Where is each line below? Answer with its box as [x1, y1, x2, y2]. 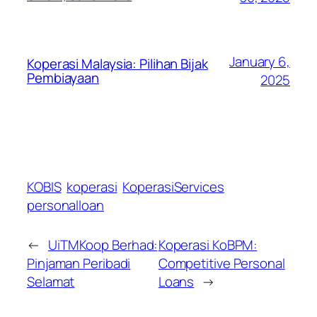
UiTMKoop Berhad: [47, 236, 158, 255]
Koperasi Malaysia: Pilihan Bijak [27, 54, 208, 74]
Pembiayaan [27, 69, 100, 88]
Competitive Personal [158, 254, 285, 273]
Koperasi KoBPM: [158, 236, 258, 255]
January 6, [229, 52, 290, 71]
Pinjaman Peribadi [27, 254, 131, 273]
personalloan [27, 196, 104, 215]
